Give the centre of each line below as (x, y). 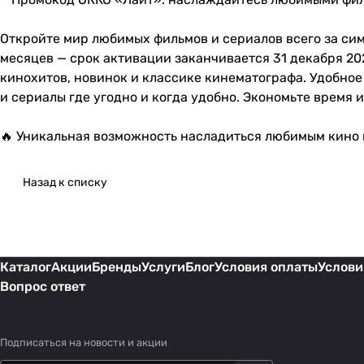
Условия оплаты (266, 267)
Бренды (117, 267)
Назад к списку (65, 183)
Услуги (163, 267)
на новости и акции (118, 343)
